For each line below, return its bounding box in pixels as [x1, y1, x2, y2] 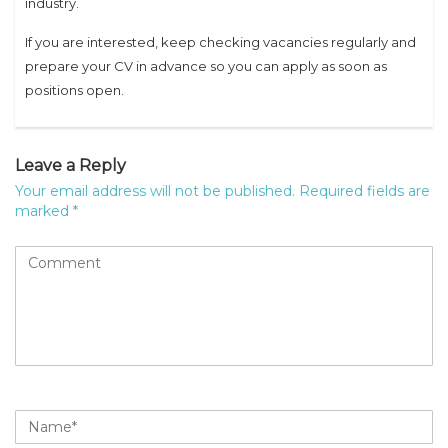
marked [15, 202, 73, 220]
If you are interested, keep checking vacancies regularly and [25, 34, 416, 50]
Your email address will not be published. [15, 182, 295, 200]
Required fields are [299, 182, 430, 200]
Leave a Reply [15, 156, 126, 175]
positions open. [25, 82, 124, 98]
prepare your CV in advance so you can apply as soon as [25, 58, 387, 74]
